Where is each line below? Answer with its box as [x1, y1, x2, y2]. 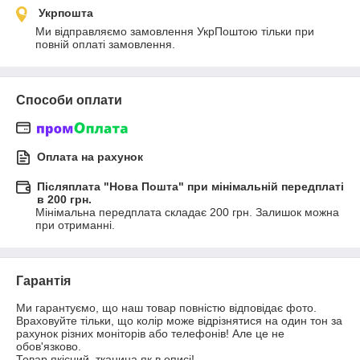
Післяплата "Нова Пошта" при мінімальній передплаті [37, 180, 344, 194]
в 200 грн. [37, 193, 92, 207]
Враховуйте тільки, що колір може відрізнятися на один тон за [16, 314, 342, 328]
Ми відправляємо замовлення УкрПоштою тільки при [35, 25, 314, 38]
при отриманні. [35, 219, 115, 232]
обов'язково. [16, 340, 81, 354]
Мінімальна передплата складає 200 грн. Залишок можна [35, 206, 339, 219]
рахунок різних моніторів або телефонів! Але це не [16, 327, 284, 341]
